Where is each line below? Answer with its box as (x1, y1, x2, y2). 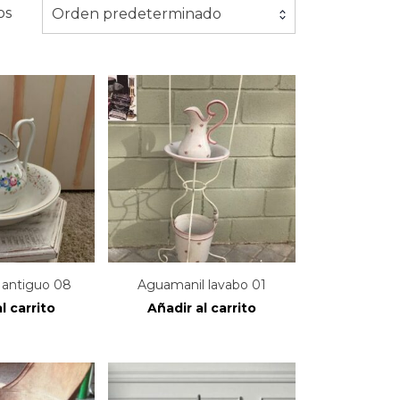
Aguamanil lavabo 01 (137, 276, 266, 293)
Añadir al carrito (147, 299, 256, 316)
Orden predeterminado (52, 4, 221, 22)
